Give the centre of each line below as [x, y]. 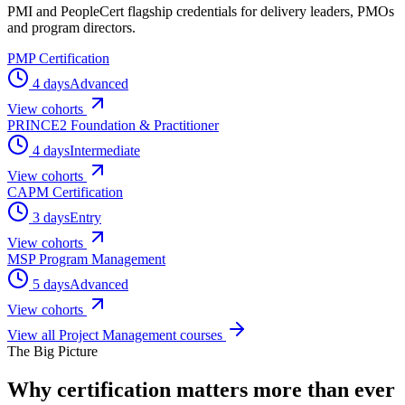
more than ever [324, 389]
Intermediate [105, 150]
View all [33, 334]
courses [201, 334]
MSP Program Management [86, 259]
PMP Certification [58, 58]
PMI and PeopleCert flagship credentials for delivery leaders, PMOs [201, 11]
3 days [51, 217]
